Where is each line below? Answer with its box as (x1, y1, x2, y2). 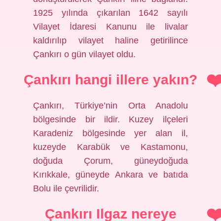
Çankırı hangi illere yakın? (24, 72, 197, 87)
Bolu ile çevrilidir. (33, 184, 100, 193)
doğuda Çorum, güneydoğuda (33, 156, 188, 166)
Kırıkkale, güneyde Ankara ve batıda (33, 170, 188, 180)
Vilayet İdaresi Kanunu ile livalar (33, 22, 188, 32)
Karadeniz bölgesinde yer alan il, (33, 128, 188, 138)
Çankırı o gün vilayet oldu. (33, 49, 136, 59)
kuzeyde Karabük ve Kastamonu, (33, 142, 188, 152)
